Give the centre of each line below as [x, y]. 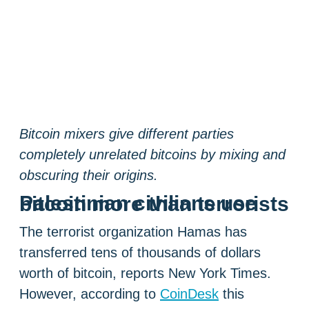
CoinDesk [189, 294]
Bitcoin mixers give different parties [127, 134]
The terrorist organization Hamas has [133, 232]
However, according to [90, 294]
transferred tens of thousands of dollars [140, 252]
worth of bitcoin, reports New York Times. [145, 273]
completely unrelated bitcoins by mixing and [152, 155]
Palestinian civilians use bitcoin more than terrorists [154, 204]
